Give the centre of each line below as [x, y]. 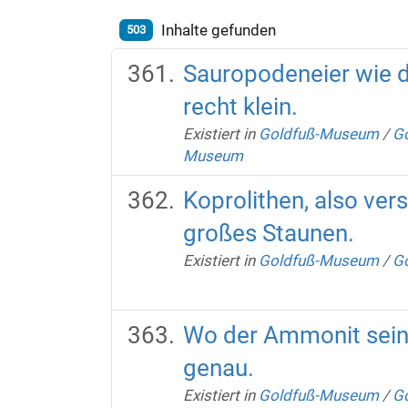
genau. [218, 367]
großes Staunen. [268, 233]
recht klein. [240, 106]
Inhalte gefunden [218, 30]
